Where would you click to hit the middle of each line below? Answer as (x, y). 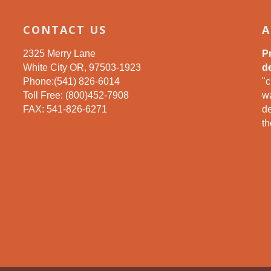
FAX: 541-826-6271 (65, 109)
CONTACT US (64, 30)
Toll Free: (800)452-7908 (76, 95)
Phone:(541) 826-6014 (71, 81)
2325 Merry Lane (59, 54)
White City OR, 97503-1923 (82, 67)
